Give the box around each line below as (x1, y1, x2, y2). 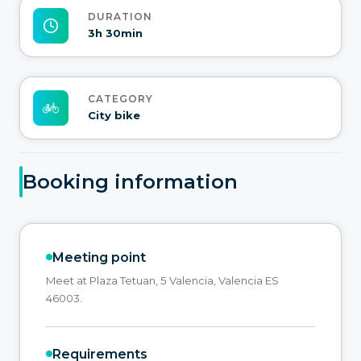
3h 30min (88, 27, 143, 40)
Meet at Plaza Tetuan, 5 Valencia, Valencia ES (46, 273, 279, 287)
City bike (88, 109, 140, 122)
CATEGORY (88, 93, 153, 106)
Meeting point (52, 249, 146, 265)
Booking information (23, 170, 238, 194)
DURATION (88, 10, 152, 23)
